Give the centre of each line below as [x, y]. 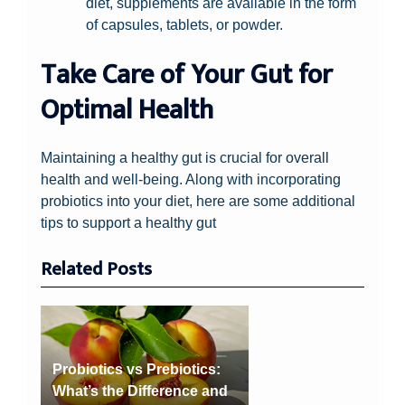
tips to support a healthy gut [129, 222]
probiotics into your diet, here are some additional [198, 200]
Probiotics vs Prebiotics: [136, 368]
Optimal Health [127, 110]
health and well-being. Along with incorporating [191, 179]
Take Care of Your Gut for [187, 75]
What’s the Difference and [140, 390]
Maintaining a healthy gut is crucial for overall [185, 157]
